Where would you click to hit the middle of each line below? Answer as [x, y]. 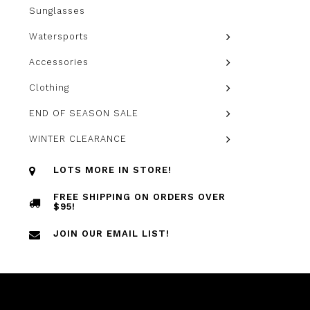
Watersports [59, 36]
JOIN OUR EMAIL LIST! [111, 234]
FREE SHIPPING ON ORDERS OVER [139, 197]
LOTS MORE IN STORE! [112, 170]
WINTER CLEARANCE [78, 139]
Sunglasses [57, 11]
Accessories [59, 62]
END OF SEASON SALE [84, 113]
